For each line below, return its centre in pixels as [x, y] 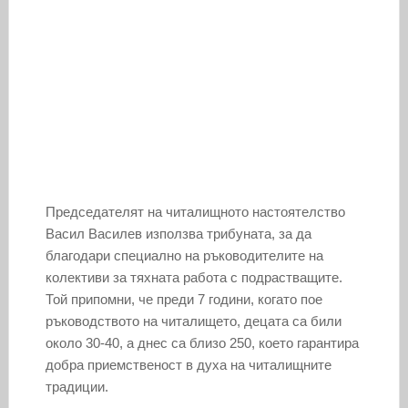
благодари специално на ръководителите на [184, 255]
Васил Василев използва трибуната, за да [178, 233]
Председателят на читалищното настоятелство [195, 211]
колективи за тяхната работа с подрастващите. [194, 277]
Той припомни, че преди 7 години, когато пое [184, 299]
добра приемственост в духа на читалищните [188, 364]
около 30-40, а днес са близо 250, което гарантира [202, 342]
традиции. [76, 386]
